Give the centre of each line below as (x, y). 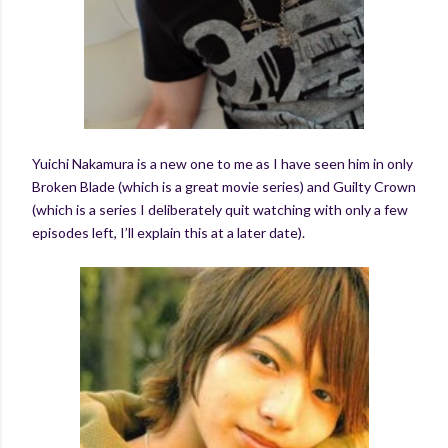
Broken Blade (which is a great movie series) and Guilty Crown (224, 186)
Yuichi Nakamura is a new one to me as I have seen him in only (222, 163)
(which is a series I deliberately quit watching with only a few (220, 209)
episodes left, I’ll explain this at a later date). (168, 232)
